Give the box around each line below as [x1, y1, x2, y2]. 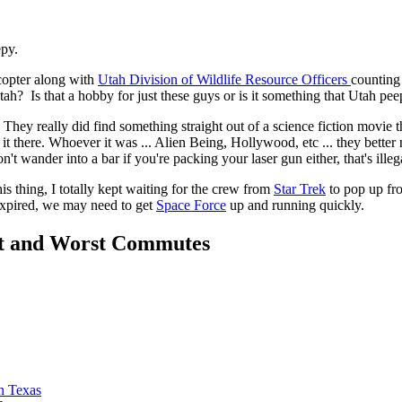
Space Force [156, 197, 226, 214]
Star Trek [274, 181, 326, 197]
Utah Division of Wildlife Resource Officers [98, 72, 351, 88]
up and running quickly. [226, 197, 364, 214]
